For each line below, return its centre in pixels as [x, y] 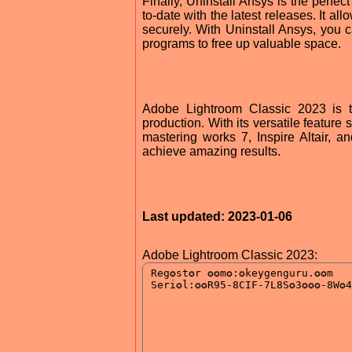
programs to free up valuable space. [242, 43]
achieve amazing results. [211, 151]
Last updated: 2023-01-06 [217, 216]
